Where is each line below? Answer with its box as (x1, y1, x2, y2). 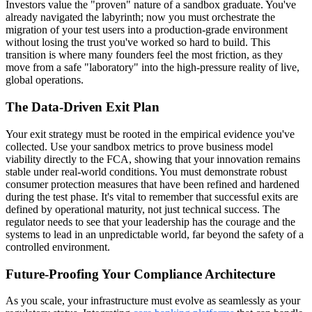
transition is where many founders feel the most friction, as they (6, 49, 283, 61)
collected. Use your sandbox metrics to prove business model (6, 140, 273, 153)
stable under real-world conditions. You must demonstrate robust (6, 165, 287, 178)
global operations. (6, 74, 84, 86)
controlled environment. (6, 240, 110, 253)
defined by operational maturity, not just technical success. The (6, 203, 280, 215)
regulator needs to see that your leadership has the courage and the (6, 215, 295, 228)
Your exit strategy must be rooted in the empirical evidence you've (6, 127, 295, 140)
